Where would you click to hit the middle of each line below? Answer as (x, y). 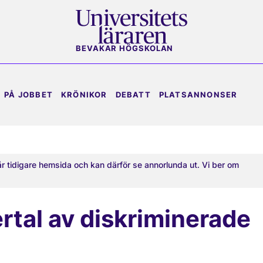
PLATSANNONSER (198, 95)
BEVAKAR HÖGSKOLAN (125, 49)
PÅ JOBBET (29, 95)
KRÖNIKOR (84, 95)
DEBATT (133, 95)
